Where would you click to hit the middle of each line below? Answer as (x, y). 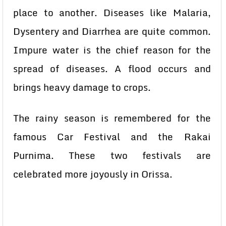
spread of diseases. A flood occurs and (112, 69)
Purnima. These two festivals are (112, 155)
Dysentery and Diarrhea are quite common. (112, 31)
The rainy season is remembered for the (112, 118)
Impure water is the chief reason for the (112, 50)
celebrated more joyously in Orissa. (93, 174)
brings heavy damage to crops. (82, 87)
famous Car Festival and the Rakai (112, 137)
